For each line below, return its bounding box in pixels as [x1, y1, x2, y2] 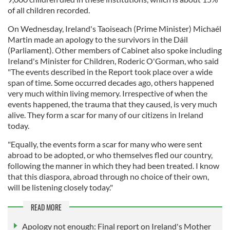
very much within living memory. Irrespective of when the [8, 88, 207, 99]
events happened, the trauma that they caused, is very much [8, 99, 217, 109]
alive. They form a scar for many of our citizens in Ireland [8, 110, 203, 120]
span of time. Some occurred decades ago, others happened [8, 78, 214, 88]
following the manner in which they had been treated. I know [8, 161, 219, 171]
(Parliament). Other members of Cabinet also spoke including [8, 45, 222, 55]
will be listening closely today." [8, 182, 113, 193]
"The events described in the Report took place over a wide [8, 67, 213, 77]
